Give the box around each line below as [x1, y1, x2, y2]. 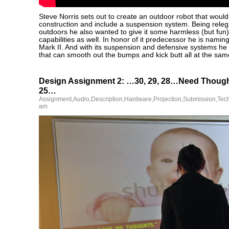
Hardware [124, 96, 152, 103]
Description [91, 96, 123, 103]
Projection [153, 96, 181, 103]
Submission [183, 96, 216, 103]
